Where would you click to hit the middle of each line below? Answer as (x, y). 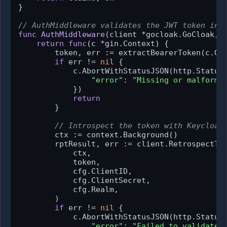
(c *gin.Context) (123, 44)
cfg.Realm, (68, 190)
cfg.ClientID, (75, 172)
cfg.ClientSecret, (84, 181)
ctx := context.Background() (98, 135)
